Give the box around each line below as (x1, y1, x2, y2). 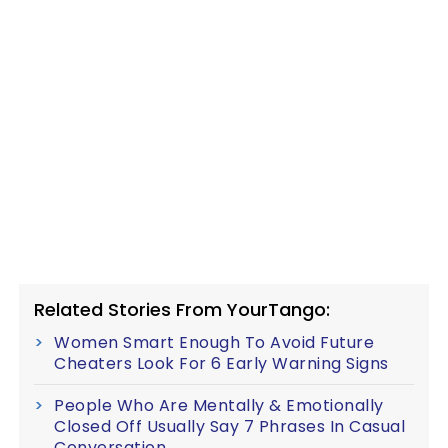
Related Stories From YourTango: (34, 297, 330, 322)
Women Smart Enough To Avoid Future (54, 331, 374, 354)
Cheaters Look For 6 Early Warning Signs (54, 352, 389, 375)
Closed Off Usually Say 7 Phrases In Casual (54, 415, 405, 438)
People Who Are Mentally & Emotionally (54, 394, 384, 417)
